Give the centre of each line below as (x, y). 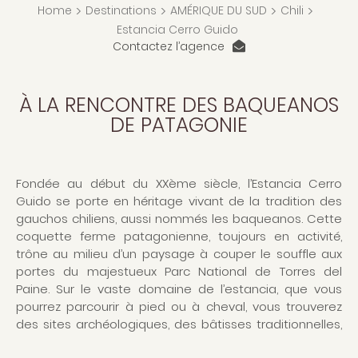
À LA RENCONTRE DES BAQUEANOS (179, 105)
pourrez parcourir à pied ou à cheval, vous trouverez (179, 307)
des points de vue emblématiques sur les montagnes (179, 342)
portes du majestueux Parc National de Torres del (179, 272)
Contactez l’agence (169, 47)
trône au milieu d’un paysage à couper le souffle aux (179, 254)
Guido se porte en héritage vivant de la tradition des (179, 201)
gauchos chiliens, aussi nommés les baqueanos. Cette (179, 219)
